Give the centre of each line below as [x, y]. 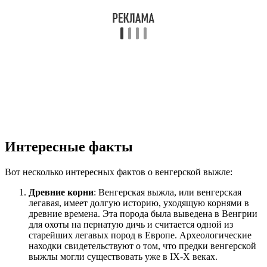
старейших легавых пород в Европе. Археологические [140, 235]
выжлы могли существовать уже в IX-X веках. [123, 256]
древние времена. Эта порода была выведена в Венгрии [143, 213]
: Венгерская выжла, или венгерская [167, 192]
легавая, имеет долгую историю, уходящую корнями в [139, 203]
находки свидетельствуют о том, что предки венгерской [142, 246]
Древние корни [61, 192]
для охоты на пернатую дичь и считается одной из [131, 224]
